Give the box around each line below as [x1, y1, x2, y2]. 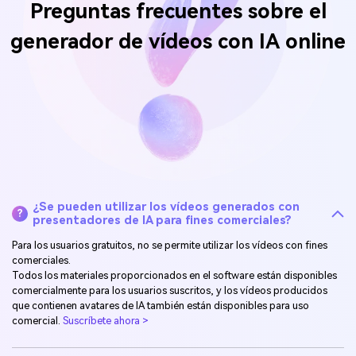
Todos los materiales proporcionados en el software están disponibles [12, 269, 337, 281]
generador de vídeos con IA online [10, 29, 346, 53]
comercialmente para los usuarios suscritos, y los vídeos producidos [12, 284, 327, 296]
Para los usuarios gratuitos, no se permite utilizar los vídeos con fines [12, 238, 327, 251]
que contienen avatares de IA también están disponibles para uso [12, 299, 309, 311]
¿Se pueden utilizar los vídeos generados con [33, 199, 300, 214]
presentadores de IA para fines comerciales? [33, 213, 292, 227]
